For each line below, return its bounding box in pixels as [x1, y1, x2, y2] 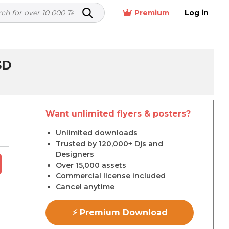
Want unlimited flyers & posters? [45, 109, 191, 119]
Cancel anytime [56, 182, 114, 191]
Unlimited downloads [56, 128, 138, 138]
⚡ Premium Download [72, 208, 168, 217]
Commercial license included [56, 171, 166, 180]
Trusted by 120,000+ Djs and [56, 139, 163, 148]
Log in [185, 8, 209, 17]
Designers [56, 150, 94, 159]
